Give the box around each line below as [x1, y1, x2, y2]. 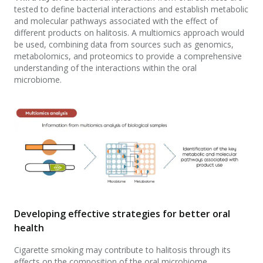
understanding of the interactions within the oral [14, 62, 197, 73]
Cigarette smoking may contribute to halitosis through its [14, 244, 231, 255]
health [14, 221, 46, 234]
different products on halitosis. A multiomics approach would [14, 26, 244, 38]
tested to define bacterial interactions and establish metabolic [14, 3, 248, 15]
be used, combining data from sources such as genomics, [14, 38, 234, 50]
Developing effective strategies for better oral [14, 207, 230, 220]
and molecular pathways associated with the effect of [14, 15, 218, 26]
